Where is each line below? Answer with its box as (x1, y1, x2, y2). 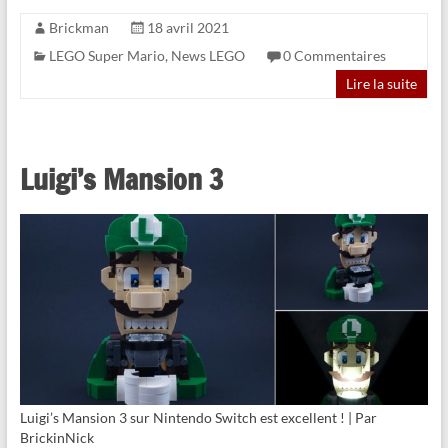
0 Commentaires (282, 47, 386, 65)
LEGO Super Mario (48, 47, 165, 65)
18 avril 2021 (146, 19, 229, 37)
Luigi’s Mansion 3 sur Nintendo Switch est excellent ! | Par (19, 409, 377, 427)
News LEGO (170, 47, 245, 65)
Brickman (48, 19, 109, 37)
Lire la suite (346, 75, 418, 93)
